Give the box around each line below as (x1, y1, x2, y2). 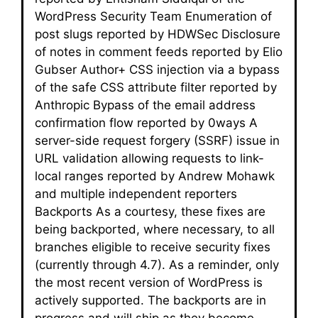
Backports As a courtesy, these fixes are (35, 204, 265, 219)
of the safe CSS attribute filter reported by (35, 79, 277, 94)
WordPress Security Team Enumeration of (35, 9, 272, 23)
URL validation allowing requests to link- (35, 150, 264, 165)
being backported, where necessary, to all (35, 221, 275, 236)
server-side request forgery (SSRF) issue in (35, 133, 280, 148)
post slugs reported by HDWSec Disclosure (35, 26, 280, 41)
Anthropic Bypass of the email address (35, 97, 256, 112)
